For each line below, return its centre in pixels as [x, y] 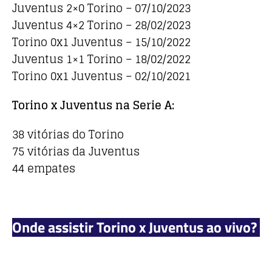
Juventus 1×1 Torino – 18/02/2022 [101, 59]
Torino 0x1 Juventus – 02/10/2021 [101, 76]
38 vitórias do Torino [68, 134]
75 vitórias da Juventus [76, 151]
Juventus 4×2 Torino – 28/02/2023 [101, 25]
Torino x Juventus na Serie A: [93, 105]
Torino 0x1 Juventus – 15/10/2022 [101, 42]
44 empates [44, 168]
